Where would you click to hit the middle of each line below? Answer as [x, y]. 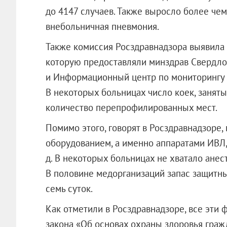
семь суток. [69, 188]
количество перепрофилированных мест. [131, 107]
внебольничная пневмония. [102, 26]
